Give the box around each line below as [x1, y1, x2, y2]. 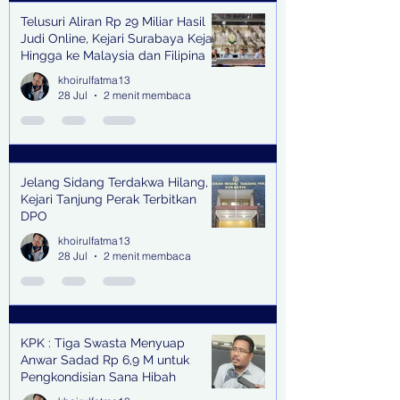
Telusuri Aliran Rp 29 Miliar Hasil [21, 14, 205, 29]
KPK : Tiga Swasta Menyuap [21, 336, 185, 351]
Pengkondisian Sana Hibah [21, 370, 176, 385]
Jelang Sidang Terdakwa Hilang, [21, 175, 208, 190]
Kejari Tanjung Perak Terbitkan [21, 192, 196, 207]
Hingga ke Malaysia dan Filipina [21, 48, 205, 63]
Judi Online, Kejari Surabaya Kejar [21, 31, 217, 46]
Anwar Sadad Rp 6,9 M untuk [21, 353, 189, 368]
